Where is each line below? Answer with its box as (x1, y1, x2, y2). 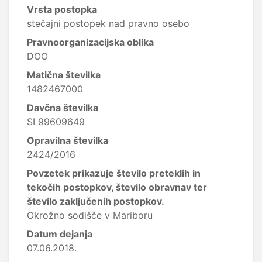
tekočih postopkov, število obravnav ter (27, 181, 207, 193)
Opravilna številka (27, 135, 108, 146)
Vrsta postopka (27, 4, 97, 15)
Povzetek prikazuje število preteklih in (27, 167, 201, 179)
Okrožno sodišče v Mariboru (27, 209, 153, 221)
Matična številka (27, 69, 101, 81)
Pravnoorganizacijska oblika (27, 36, 154, 48)
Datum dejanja (27, 228, 92, 240)
